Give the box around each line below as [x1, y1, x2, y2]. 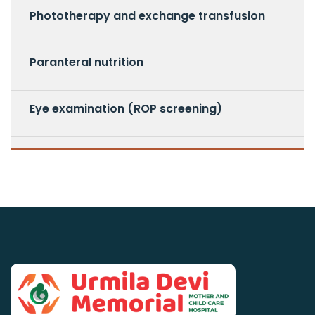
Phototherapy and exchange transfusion [30, 8, 265, 24]
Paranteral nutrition [30, 54, 143, 70]
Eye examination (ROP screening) [30, 101, 222, 117]
